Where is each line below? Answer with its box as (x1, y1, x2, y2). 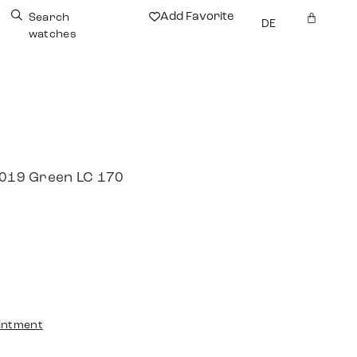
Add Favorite (159, 10, 234, 23)
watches (28, 29, 76, 41)
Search (28, 12, 70, 24)
